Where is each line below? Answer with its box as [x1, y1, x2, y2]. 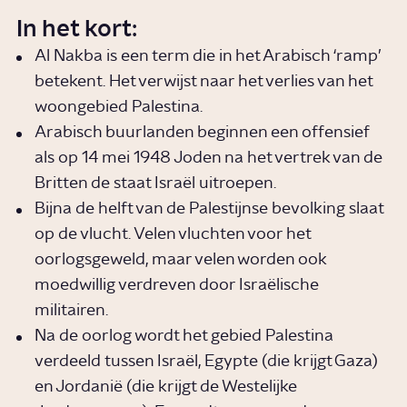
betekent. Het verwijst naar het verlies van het [35, 74, 373, 91]
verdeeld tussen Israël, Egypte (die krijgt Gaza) [35, 353, 379, 371]
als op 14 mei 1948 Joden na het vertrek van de [35, 150, 383, 167]
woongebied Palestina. [35, 99, 203, 116]
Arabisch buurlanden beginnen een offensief [35, 124, 370, 142]
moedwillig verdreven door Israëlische [35, 277, 320, 294]
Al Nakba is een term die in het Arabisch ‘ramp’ [35, 48, 382, 65]
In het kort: [16, 17, 138, 42]
